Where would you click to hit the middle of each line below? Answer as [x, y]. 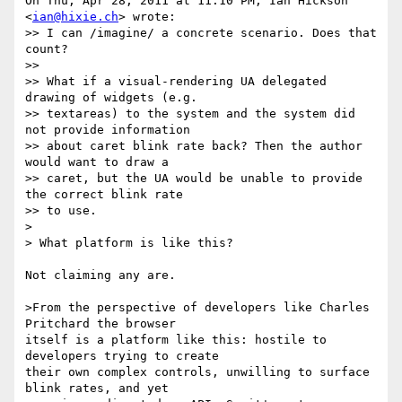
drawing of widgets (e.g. [111, 98]
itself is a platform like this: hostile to [176, 340]
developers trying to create [122, 356]
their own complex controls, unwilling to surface [197, 372]
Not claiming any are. [100, 275]
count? [47, 49]
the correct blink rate [104, 195]
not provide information [108, 130]
